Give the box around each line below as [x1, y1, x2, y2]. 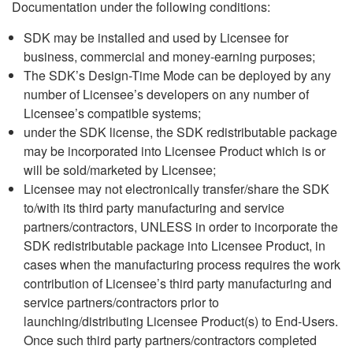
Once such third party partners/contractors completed [24, 331, 317, 349]
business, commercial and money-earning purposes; [24, 47, 315, 65]
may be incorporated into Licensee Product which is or [24, 142, 325, 160]
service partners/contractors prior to [24, 293, 219, 311]
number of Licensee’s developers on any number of [24, 85, 309, 103]
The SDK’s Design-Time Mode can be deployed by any [24, 66, 331, 84]
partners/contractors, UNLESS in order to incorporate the [24, 217, 338, 236]
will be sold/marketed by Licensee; [24, 161, 216, 179]
